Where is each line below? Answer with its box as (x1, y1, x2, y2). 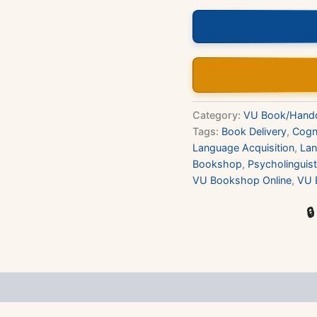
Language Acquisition (192, 141, 294, 154)
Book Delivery (221, 125, 287, 137)
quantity (192, 21, 230, 33)
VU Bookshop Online (192, 173, 292, 186)
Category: (192, 108, 243, 121)
